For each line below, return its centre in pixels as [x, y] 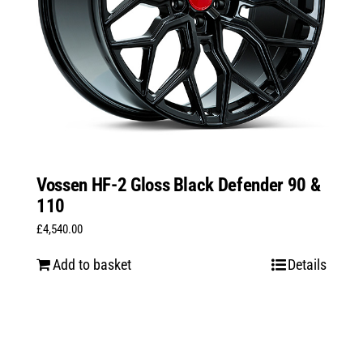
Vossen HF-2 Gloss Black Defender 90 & [178, 186]
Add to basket [92, 265]
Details [307, 265]
